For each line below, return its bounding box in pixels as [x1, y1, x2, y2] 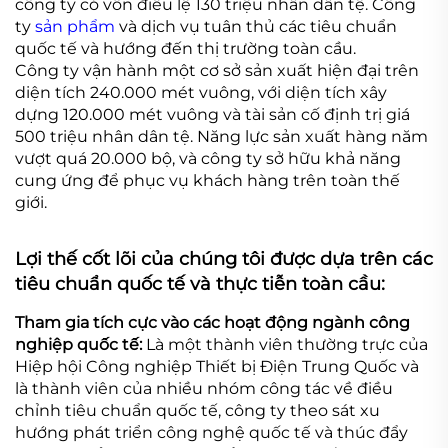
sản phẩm [35, 16, 119, 36]
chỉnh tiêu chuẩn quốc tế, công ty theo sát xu [15, 400, 380, 420]
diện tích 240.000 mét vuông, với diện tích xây [15, 82, 387, 102]
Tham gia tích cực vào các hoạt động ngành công [15, 312, 410, 332]
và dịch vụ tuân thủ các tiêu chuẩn [119, 16, 397, 36]
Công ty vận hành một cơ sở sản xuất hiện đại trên [15, 60, 419, 80]
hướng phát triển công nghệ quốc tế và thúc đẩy [15, 422, 408, 442]
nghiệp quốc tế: [15, 334, 146, 354]
